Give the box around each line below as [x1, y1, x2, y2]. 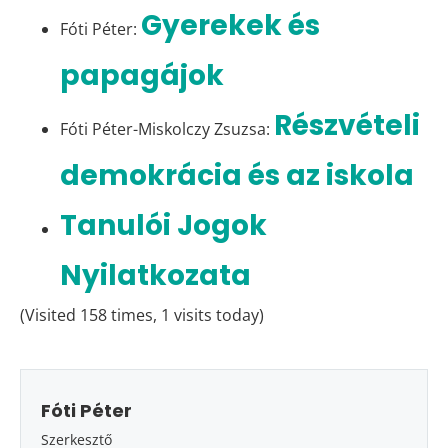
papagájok [60, 55, 224, 95]
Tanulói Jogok [60, 205, 267, 245]
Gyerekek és [141, 5, 320, 45]
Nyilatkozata [60, 255, 251, 295]
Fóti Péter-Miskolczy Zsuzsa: [60, 117, 274, 140]
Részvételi [274, 105, 420, 145]
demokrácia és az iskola [60, 155, 414, 195]
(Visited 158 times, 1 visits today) [20, 303, 264, 326]
